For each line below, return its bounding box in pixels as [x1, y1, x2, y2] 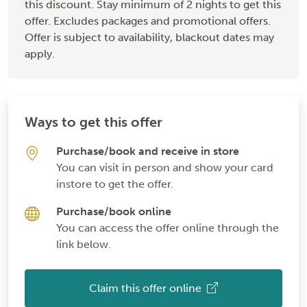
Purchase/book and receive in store [56, 144, 239, 158]
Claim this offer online [89, 281, 201, 295]
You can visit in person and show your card [56, 160, 273, 174]
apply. [25, 47, 55, 60]
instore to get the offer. [56, 177, 173, 191]
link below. [56, 237, 111, 251]
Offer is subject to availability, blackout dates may [25, 30, 274, 44]
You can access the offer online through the [56, 221, 279, 234]
